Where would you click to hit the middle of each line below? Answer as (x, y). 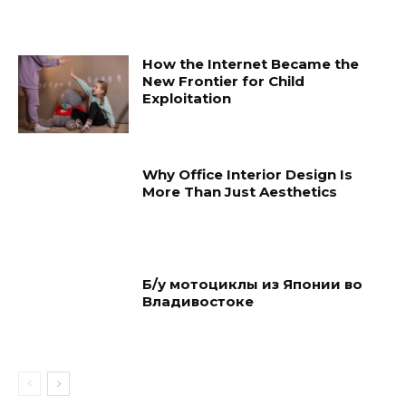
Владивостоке (198, 302)
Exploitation (187, 99)
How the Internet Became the (251, 64)
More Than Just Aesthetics (240, 191)
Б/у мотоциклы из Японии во (253, 285)
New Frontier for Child (224, 82)
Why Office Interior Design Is (248, 174)
